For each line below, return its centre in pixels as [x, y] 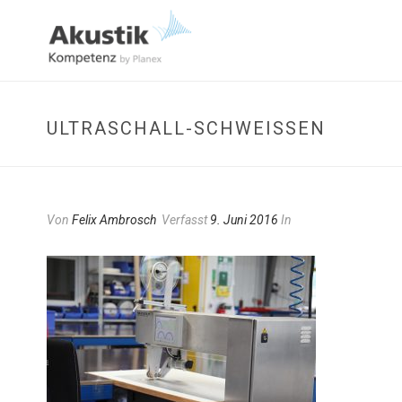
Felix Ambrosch [114, 220]
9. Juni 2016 [244, 220]
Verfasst [184, 220]
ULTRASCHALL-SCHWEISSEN [179, 128]
